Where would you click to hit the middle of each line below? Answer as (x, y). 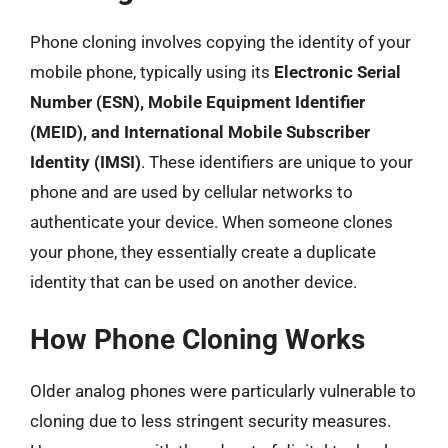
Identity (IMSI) (85, 162)
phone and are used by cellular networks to (191, 192)
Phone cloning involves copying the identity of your (220, 42)
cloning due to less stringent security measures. (210, 420)
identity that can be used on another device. (193, 282)
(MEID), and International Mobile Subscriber (200, 132)
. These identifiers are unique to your (277, 162)
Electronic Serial (337, 72)
